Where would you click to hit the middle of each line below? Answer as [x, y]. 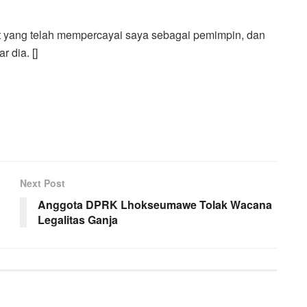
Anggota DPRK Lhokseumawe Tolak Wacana [155, 204]
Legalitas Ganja [78, 219]
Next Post [42, 183]
